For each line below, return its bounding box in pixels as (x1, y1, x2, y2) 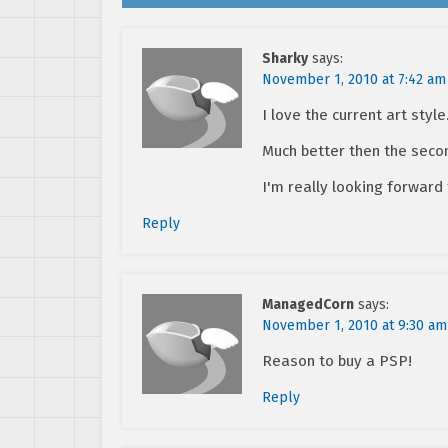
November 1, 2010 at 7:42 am (262, 70, 446, 88)
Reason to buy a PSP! (262, 351, 412, 370)
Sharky (262, 49, 308, 67)
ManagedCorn (262, 295, 354, 313)
